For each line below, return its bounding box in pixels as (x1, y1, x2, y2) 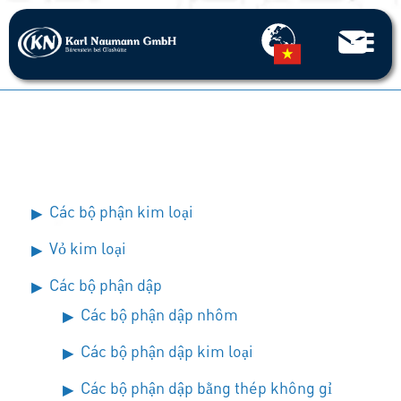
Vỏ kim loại (49, 238, 126, 258)
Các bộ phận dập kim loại (81, 341, 253, 361)
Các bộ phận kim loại (49, 201, 193, 221)
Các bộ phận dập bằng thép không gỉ (81, 378, 332, 397)
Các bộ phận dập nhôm (81, 304, 238, 324)
